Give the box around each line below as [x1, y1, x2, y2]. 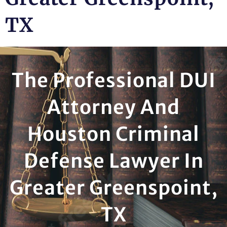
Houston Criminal [27, 122, 200, 146]
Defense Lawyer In [23, 149, 204, 173]
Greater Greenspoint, [9, 176, 218, 200]
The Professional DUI [11, 68, 216, 92]
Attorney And [47, 95, 180, 119]
